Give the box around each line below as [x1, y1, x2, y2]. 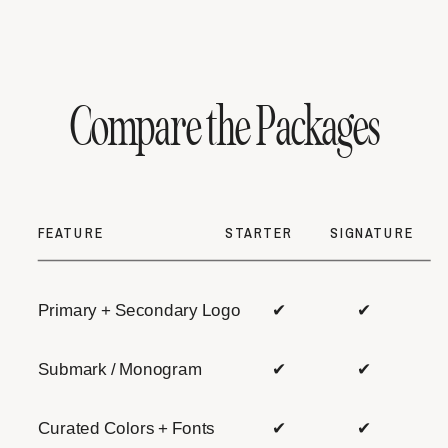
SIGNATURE [330, 223, 415, 242]
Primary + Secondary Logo [37, 300, 241, 321]
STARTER [225, 223, 293, 242]
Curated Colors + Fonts [37, 418, 215, 438]
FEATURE [37, 223, 104, 242]
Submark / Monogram [37, 359, 202, 379]
